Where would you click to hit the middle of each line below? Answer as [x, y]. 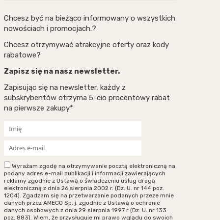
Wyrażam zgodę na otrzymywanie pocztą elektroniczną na [93, 166]
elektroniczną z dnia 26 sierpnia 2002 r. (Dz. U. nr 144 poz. [84, 188]
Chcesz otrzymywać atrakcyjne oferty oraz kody [86, 45]
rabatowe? [22, 55]
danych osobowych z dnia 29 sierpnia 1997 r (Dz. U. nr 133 [85, 210]
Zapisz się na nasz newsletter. [62, 71]
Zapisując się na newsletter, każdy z [65, 88]
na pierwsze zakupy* [38, 108]
